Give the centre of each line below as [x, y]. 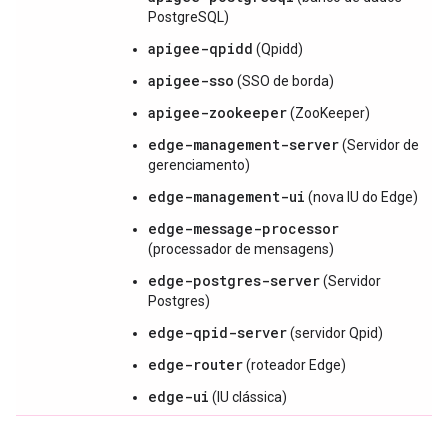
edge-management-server [243, 144]
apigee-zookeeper [217, 112]
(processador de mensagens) [241, 249]
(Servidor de [379, 145]
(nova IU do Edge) [361, 197]
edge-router [195, 364]
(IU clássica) [248, 397]
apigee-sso [191, 80]
